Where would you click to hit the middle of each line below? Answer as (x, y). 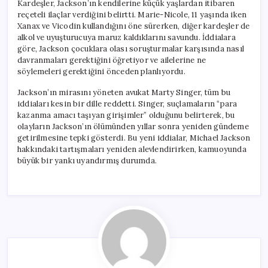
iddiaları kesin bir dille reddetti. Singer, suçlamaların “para (127, 103)
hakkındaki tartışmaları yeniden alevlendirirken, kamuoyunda (132, 149)
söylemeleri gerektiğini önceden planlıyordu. (101, 71)
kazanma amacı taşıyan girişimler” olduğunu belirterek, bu (126, 115)
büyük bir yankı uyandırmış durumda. (87, 160)
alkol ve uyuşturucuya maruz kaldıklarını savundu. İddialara (127, 37)
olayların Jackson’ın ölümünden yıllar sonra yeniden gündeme (133, 126)
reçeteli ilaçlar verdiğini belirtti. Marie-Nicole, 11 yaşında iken (132, 14)
